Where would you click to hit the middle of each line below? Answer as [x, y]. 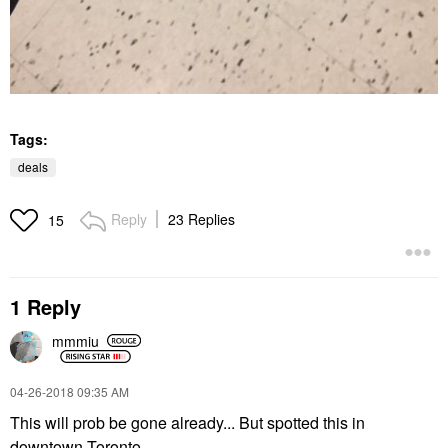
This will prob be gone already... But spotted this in [187, 423]
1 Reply [45, 307]
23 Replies [201, 219]
